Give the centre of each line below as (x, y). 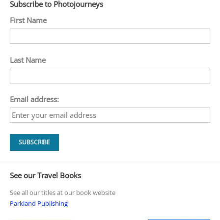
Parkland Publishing (39, 203)
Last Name (27, 60)
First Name (28, 20)
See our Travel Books (45, 176)
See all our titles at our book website (62, 192)
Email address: (34, 99)
